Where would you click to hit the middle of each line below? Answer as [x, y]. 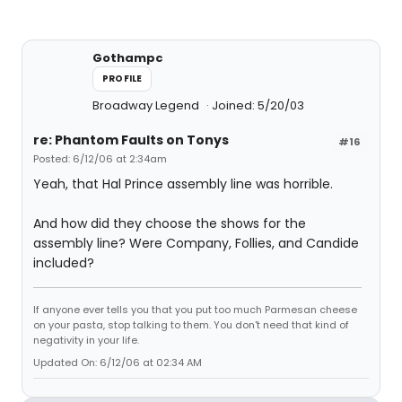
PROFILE [122, 79]
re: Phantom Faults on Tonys [131, 140]
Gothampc [128, 58]
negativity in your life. [86, 340]
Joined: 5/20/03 [258, 105]
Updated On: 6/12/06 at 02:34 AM [118, 363]
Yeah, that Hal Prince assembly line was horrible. [183, 184]
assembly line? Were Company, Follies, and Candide [196, 243]
